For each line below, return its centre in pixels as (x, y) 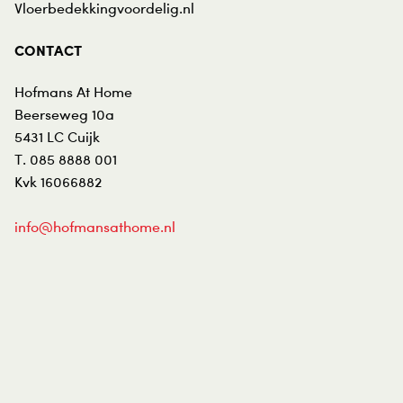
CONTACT (48, 51)
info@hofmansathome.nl (95, 227)
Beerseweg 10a (64, 115)
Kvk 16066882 (58, 182)
